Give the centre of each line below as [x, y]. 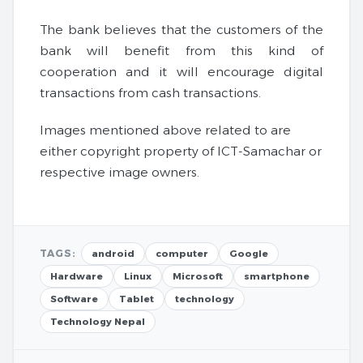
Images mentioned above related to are [165, 130]
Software [74, 299]
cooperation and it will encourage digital [181, 71]
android [113, 253]
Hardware [77, 276]
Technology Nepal [98, 321]
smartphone [277, 276]
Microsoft [198, 276]
